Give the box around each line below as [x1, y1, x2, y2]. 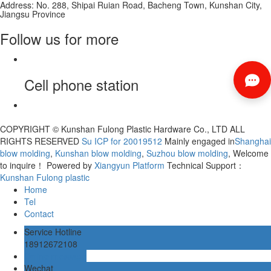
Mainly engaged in [162, 134, 235, 147]
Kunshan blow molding [53, 146, 142, 159]
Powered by [47, 158, 94, 171]
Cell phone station [24, 73, 139, 95]
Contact [24, 207, 54, 220]
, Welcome [228, 146, 269, 159]
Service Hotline [24, 225, 82, 238]
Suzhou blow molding [144, 146, 228, 159]
